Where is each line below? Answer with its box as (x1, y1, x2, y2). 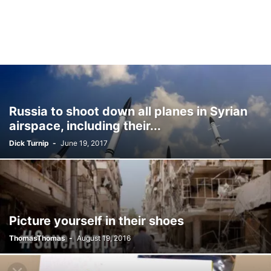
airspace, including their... (9, 119, 161, 133)
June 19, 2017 (60, 139, 108, 148)
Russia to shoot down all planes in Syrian (9, 104, 247, 119)
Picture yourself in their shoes (9, 214, 184, 228)
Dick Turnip (9, 139, 49, 148)
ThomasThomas (9, 233, 65, 243)
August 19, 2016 (77, 233, 131, 243)
